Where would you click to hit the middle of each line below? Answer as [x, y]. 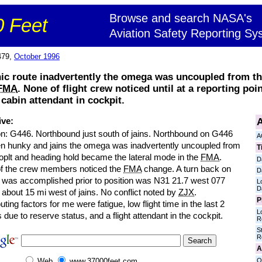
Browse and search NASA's [181, 18]
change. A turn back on [186, 169]
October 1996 [37, 56]
